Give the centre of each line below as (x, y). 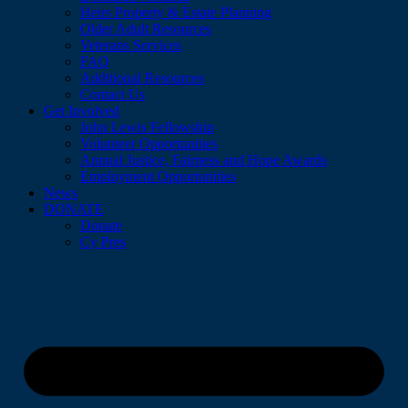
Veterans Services (131, 45)
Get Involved (82, 110)
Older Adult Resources (146, 28)
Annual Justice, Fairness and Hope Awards (204, 159)
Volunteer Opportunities (149, 143)
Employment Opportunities (158, 176)
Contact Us (112, 94)
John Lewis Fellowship (147, 127)
